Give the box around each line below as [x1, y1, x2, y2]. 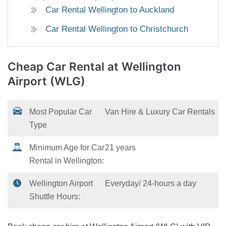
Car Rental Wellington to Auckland [45, 5, 174, 15]
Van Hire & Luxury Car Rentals [105, 107, 215, 116]
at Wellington [107, 60, 181, 74]
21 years [105, 143, 136, 152]
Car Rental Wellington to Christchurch [45, 24, 188, 34]
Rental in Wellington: [29, 156, 104, 165]
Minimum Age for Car [29, 143, 105, 152]
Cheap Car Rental [8, 60, 107, 74]
